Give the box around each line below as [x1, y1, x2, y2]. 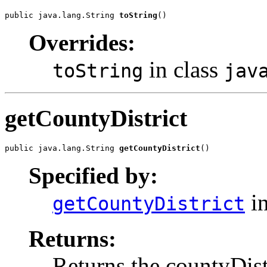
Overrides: [29, 29, 135, 55]
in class [143, 56, 224, 82]
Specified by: [29, 163, 158, 189]
